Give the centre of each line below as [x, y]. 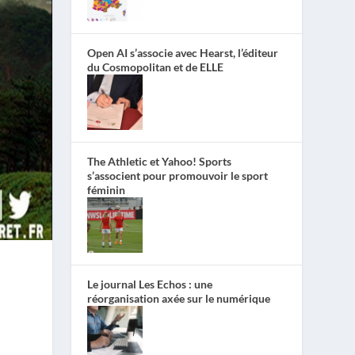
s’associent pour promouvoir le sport [178, 176]
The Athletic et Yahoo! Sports [160, 162]
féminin [107, 190]
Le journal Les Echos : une [150, 284]
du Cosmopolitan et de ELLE [156, 67]
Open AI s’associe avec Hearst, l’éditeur [183, 53]
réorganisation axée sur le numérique [179, 299]
